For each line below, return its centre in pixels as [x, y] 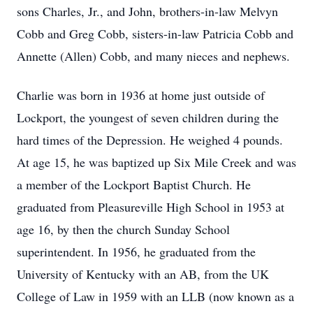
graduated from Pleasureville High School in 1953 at [151, 207]
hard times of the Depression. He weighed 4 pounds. [150, 140]
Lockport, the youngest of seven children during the [148, 117]
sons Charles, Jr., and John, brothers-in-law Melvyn [147, 11]
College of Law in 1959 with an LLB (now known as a [155, 296]
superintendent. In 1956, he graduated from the [136, 252]
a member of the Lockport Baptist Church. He [134, 184]
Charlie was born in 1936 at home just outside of [141, 95]
